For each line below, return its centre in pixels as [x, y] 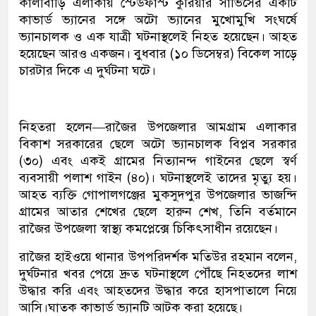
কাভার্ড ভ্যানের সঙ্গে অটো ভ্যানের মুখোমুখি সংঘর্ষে [158, 20]
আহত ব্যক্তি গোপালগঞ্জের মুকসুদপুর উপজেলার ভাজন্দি [158, 195]
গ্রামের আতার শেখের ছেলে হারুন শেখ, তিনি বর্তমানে [158, 212]
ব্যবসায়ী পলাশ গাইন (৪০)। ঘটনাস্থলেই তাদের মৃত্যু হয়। [158, 178]
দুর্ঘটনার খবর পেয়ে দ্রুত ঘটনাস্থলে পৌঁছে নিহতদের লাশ [158, 274]
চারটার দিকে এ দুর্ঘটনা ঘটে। [87, 71]
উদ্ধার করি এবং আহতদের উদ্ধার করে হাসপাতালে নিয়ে [158, 291]
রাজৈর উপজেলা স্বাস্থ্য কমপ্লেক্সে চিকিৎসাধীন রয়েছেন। [148, 229]
